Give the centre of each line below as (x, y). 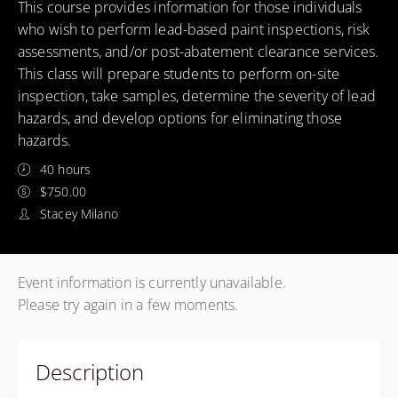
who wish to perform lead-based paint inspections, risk (194, 29)
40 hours (66, 169)
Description (90, 372)
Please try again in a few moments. (128, 305)
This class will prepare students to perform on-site (179, 74)
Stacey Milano (79, 214)
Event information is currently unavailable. (152, 283)
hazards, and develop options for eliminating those (180, 118)
